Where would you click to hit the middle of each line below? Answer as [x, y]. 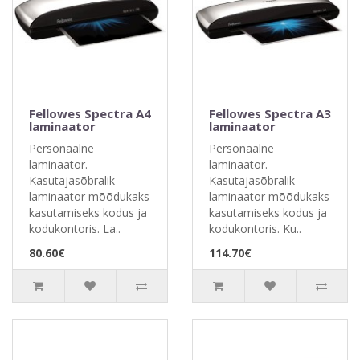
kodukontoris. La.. [75, 229]
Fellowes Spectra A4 [90, 113]
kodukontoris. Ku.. [255, 229]
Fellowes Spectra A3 [270, 113]
